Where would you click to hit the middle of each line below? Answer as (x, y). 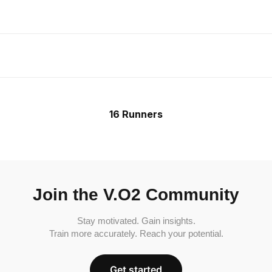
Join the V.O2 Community (136, 194)
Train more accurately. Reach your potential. (136, 233)
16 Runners (136, 114)
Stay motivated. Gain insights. (136, 220)
